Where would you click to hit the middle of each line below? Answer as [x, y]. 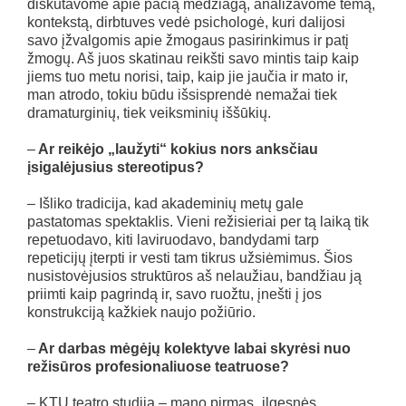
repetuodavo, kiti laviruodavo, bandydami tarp [173, 239]
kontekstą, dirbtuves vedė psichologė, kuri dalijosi [186, 22]
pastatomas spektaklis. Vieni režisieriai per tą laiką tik [198, 221]
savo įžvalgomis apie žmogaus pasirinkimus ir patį [188, 40]
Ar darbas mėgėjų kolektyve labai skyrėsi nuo [193, 348]
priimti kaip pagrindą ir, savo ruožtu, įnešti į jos [174, 294]
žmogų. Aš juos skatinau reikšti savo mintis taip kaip [193, 58]
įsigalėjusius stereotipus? [116, 167]
